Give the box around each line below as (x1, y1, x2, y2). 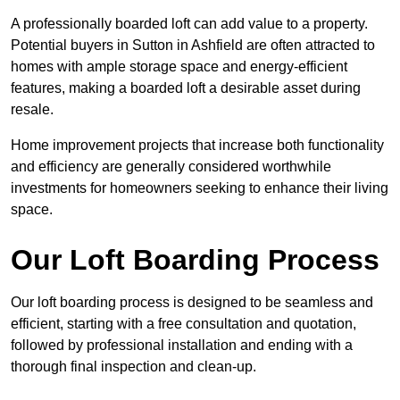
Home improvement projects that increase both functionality (11, 137, 384, 154)
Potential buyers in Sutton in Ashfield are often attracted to (11, 37, 375, 54)
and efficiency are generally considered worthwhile (11, 159, 331, 175)
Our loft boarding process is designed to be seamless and (11, 295, 373, 311)
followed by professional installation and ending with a (11, 337, 353, 354)
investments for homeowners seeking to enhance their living (11, 180, 388, 196)
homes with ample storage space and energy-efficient (11, 59, 347, 75)
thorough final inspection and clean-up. (11, 359, 256, 375)
